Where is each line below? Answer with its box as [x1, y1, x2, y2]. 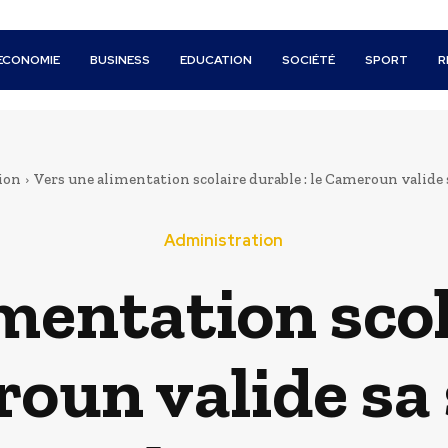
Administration [164, 230, 283, 251]
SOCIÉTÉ [282, 52, 336, 68]
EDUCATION [180, 52, 253, 68]
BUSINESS [90, 52, 151, 68]
